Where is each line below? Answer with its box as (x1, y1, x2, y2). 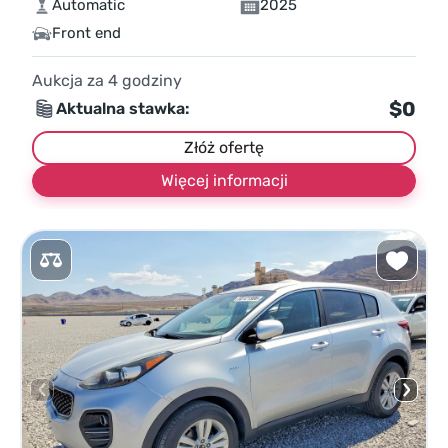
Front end (52, 24, 121, 43)
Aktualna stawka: (56, 99, 190, 119)
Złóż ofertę (184, 138, 264, 158)
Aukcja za (32, 71, 108, 91)
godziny (118, 71, 182, 91)
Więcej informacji (160, 171, 288, 191)
